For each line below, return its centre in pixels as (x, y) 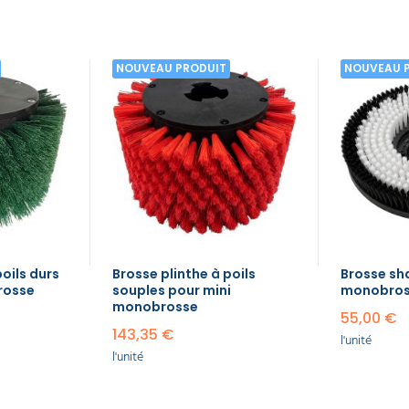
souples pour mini (171, 291)
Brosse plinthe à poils (184, 274)
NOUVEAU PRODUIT (171, 68)
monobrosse (155, 307)
